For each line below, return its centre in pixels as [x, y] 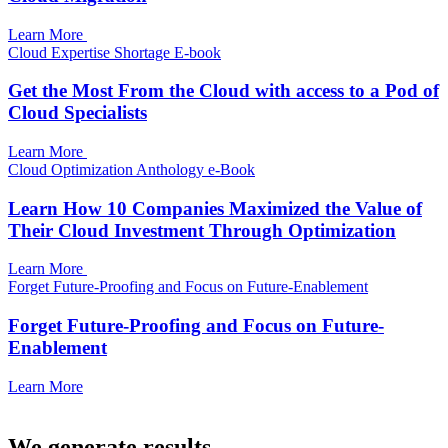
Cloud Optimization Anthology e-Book [131, 169]
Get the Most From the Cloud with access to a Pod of [223, 91]
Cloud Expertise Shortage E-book [114, 52]
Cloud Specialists [77, 113]
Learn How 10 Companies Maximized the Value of [215, 208]
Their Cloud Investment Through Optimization [202, 230]
